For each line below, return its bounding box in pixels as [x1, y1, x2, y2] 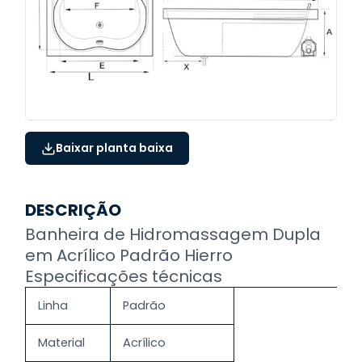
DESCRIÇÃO [25, 199, 121, 222]
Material [37, 335, 85, 351]
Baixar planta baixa [56, 140, 173, 157]
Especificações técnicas [25, 265, 222, 288]
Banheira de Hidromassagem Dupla [25, 223, 321, 246]
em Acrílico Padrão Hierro [25, 244, 233, 267]
